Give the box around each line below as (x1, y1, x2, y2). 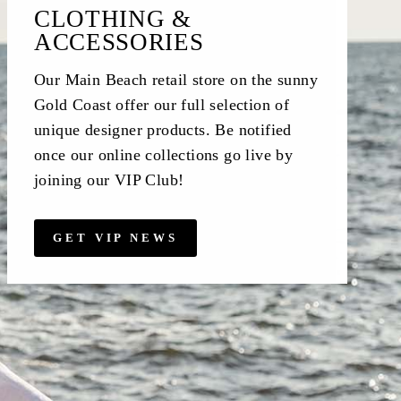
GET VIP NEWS (53, 231, 178, 245)
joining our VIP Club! (34, 171, 184, 190)
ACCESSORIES (34, 29, 204, 56)
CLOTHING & (34, 5, 192, 33)
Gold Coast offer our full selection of (34, 96, 290, 115)
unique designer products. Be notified (34, 121, 292, 140)
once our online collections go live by (34, 146, 294, 165)
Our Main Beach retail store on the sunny (34, 71, 318, 90)
